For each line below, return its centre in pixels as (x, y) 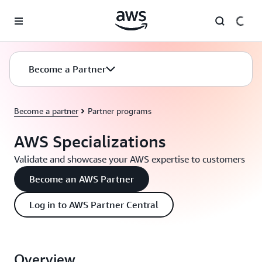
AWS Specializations (90, 141)
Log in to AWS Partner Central (94, 205)
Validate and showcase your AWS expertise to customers (130, 159)
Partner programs (120, 111)
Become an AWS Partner (82, 179)
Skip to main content (43, 12)
